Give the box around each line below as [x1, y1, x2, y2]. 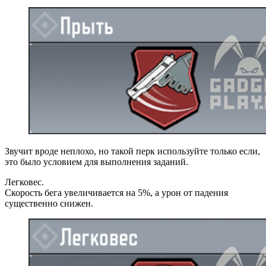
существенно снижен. [5, 198, 93, 208]
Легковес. [5, 176, 44, 187]
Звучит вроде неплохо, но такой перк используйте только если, [5, 145, 260, 156]
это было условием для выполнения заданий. [5, 156, 188, 167]
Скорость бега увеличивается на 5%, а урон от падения [5, 187, 228, 198]
